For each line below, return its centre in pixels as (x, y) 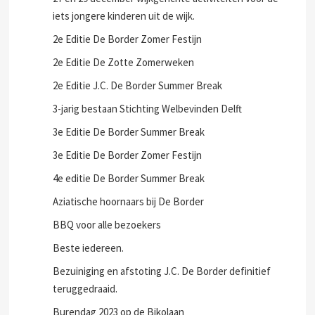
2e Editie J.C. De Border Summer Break (138, 85)
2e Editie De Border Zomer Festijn (128, 39)
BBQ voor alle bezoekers (107, 225)
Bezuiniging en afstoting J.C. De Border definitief (162, 271)
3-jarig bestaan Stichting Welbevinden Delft (148, 109)
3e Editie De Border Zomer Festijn (128, 155)
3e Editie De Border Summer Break (129, 132)
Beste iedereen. (89, 248)
